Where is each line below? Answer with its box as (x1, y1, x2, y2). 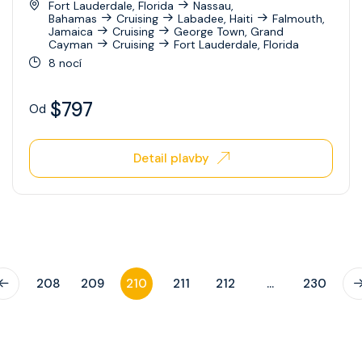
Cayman (48, 36, 93, 52)
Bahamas (48, 11, 97, 26)
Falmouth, (272, 11, 325, 26)
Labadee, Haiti (178, 11, 253, 26)
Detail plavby (133, 149, 209, 166)
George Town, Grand (174, 23, 284, 39)
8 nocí (48, 55, 82, 70)
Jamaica (48, 23, 93, 39)
